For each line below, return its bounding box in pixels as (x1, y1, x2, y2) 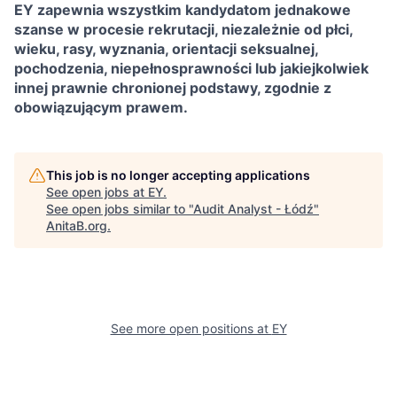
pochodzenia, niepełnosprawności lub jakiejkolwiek (14, 59, 369, 77)
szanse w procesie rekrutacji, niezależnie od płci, (14, 20, 353, 38)
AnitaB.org (46, 218, 107, 233)
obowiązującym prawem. (14, 98, 188, 116)
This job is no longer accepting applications (46, 167, 310, 183)
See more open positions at (110, 321, 272, 336)
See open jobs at (46, 184, 148, 199)
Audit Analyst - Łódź (193, 201, 314, 216)
